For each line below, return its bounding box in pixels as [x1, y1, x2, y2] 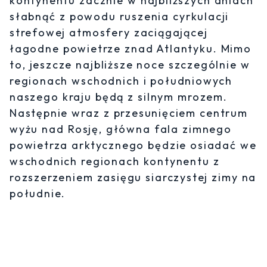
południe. [10, 187, 66, 201]
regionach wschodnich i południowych [10, 74, 233, 88]
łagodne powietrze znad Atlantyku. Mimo [10, 42, 252, 56]
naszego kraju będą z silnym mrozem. [10, 90, 228, 104]
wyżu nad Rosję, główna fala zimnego [10, 122, 232, 136]
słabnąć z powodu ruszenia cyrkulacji [10, 10, 229, 24]
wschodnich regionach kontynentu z [10, 154, 220, 169]
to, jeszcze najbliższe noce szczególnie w [10, 58, 250, 72]
